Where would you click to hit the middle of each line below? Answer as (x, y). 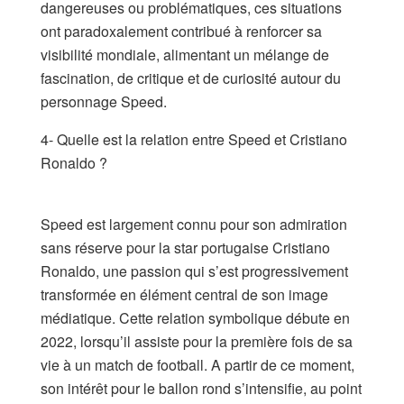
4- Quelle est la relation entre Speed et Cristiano (194, 139)
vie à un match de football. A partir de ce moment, (197, 364)
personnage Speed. (104, 101)
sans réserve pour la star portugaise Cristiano (185, 247)
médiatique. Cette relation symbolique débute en (195, 317)
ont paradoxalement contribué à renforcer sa (181, 31)
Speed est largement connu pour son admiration (194, 224)
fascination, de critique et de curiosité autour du (191, 78)
